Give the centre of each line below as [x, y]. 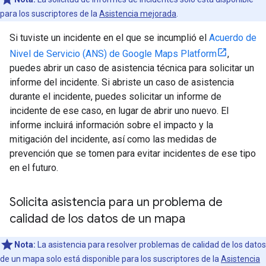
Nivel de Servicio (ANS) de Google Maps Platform [113, 53]
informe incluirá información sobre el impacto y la [111, 125]
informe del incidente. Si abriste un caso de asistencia [122, 82]
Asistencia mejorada [138, 13]
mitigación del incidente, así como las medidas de [113, 139]
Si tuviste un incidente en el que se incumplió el [109, 37]
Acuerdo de [233, 37]
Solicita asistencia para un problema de [116, 202]
